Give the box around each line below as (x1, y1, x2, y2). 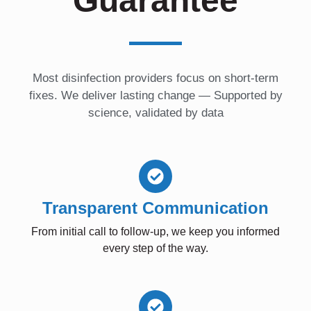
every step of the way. (103, 242, 208, 254)
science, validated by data (87, 106, 224, 119)
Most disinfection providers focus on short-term (33, 71, 278, 85)
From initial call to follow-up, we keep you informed (31, 225, 280, 237)
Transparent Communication (42, 198, 269, 217)
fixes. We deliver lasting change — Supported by (28, 88, 283, 102)
